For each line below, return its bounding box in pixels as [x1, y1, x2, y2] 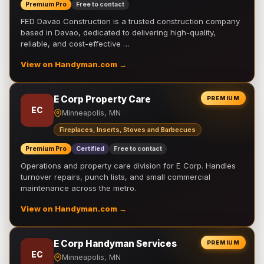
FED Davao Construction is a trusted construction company [21, 16, 240, 26]
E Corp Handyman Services [54, 238, 177, 249]
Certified [76, 145, 104, 153]
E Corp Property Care [54, 94, 151, 105]
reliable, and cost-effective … [21, 39, 130, 48]
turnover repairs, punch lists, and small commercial [21, 172, 210, 181]
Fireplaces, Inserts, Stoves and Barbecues [60, 126, 196, 134]
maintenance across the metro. [21, 183, 136, 193]
